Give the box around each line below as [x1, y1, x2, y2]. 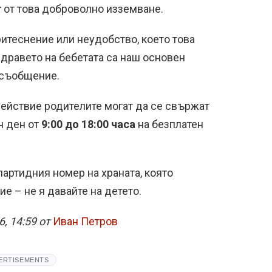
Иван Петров [53, 215, 118, 228]
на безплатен [135, 118, 203, 131]
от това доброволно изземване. [1, 2, 163, 15]
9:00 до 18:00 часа [41, 118, 135, 131]
